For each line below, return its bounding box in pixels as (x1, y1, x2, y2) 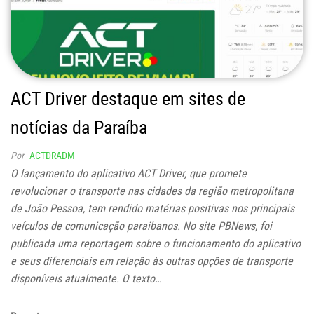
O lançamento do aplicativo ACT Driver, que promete (11, 167, 247, 181)
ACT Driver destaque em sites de (11, 88, 245, 110)
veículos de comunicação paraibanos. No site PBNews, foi (11, 219, 272, 233)
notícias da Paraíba (11, 117, 147, 139)
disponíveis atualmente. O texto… (11, 272, 161, 286)
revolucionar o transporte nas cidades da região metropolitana (11, 184, 294, 198)
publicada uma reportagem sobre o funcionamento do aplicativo (11, 237, 301, 251)
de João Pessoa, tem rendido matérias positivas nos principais (11, 202, 294, 216)
